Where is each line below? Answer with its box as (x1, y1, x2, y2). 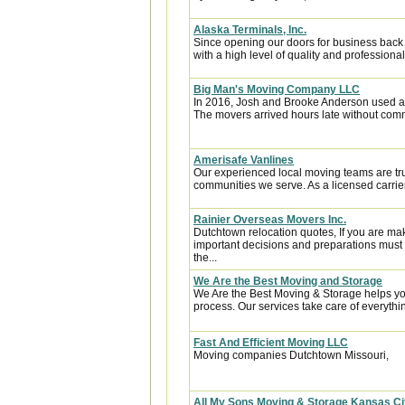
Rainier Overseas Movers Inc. (193, 213, 346, 226)
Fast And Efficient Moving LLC (193, 336, 348, 349)
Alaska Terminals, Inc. (193, 24, 306, 36)
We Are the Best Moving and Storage (193, 275, 382, 287)
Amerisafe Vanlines (193, 154, 294, 166)
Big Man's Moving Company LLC (193, 83, 360, 96)
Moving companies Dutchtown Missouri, (193, 349, 389, 362)
